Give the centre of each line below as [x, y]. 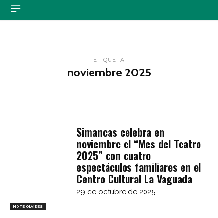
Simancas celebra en [121, 132]
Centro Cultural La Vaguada [135, 179]
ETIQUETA [109, 60]
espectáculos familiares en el [139, 167]
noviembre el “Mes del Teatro [139, 144]
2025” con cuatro [114, 155]
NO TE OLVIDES [28, 206]
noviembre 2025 [109, 72]
